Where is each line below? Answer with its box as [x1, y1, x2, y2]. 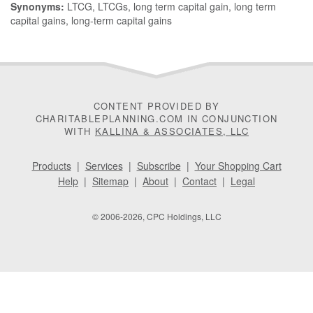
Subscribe [136, 159, 181, 173]
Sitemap [92, 174, 129, 189]
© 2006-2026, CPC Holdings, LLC [92, 210, 221, 223]
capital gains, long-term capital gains [10, 13, 172, 28]
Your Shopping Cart [194, 159, 282, 173]
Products [31, 159, 71, 173]
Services [85, 159, 123, 173]
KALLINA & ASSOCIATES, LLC [95, 124, 249, 138]
